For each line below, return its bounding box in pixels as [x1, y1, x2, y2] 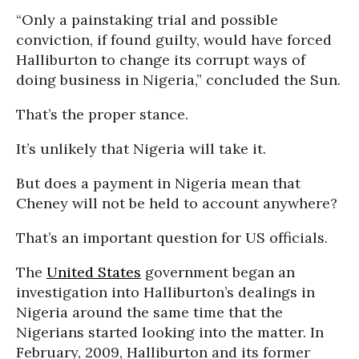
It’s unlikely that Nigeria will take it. [16, 139, 266, 158]
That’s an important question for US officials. [16, 228, 328, 247]
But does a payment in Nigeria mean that [16, 174, 301, 192]
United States [46, 263, 141, 281]
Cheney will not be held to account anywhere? [16, 194, 337, 212]
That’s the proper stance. [16, 105, 188, 123]
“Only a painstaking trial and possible [16, 10, 278, 29]
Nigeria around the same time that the [16, 303, 283, 321]
